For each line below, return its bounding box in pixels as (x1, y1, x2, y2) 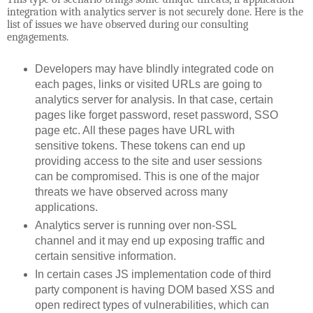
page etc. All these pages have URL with (34, 124, 235, 136)
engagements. (7, 30, 68, 43)
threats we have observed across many (34, 185, 228, 198)
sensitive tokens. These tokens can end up (34, 139, 245, 152)
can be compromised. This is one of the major (34, 170, 259, 182)
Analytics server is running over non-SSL (34, 219, 236, 231)
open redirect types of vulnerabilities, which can (34, 298, 269, 311)
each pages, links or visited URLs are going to (34, 78, 262, 90)
